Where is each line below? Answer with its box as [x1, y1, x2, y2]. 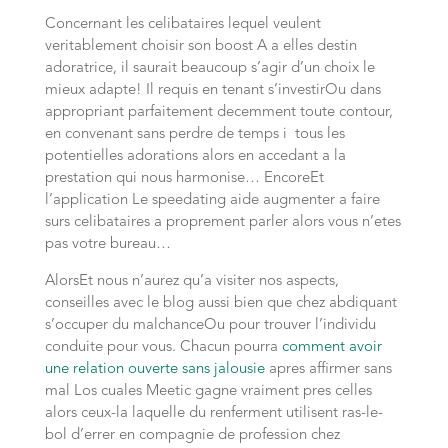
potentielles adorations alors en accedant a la [44, 149, 346, 164]
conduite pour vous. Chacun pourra [44, 340, 282, 355]
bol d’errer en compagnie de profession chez [44, 428, 340, 443]
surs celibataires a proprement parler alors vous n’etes [44, 215, 401, 230]
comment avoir [281, 340, 382, 355]
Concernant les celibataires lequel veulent [44, 17, 321, 32]
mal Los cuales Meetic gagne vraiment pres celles [44, 384, 372, 399]
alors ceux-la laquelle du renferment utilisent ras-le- [44, 406, 383, 421]
